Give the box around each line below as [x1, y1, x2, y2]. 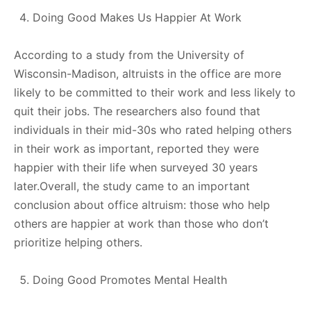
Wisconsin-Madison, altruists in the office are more [14, 66, 281, 81]
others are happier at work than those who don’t [14, 216, 269, 230]
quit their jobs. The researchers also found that [14, 103, 260, 118]
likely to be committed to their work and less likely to [14, 85, 296, 99]
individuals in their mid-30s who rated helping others [14, 122, 292, 137]
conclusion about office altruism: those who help [14, 197, 270, 212]
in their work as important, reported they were [14, 141, 259, 155]
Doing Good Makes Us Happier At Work [33, 10, 242, 24]
